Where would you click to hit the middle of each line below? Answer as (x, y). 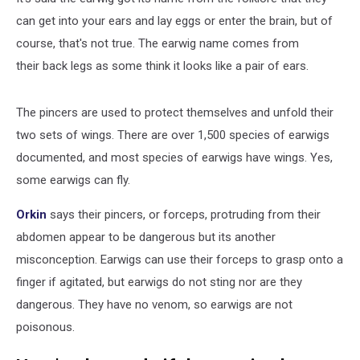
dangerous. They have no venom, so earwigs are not (154, 304)
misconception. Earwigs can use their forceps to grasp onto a (180, 259)
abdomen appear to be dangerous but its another (146, 237)
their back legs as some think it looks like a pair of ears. (162, 65)
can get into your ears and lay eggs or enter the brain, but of (174, 20)
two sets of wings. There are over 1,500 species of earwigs (173, 135)
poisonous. (45, 327)
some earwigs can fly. (73, 180)
